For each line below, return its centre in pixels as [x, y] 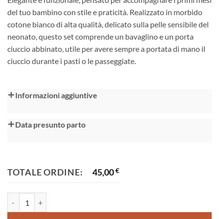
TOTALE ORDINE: [45, 172]
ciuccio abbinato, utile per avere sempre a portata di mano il [106, 48]
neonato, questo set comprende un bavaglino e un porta [100, 36]
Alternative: [25, 95]
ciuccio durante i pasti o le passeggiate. [72, 61]
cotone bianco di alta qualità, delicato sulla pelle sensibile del [108, 24]
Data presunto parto [50, 125]
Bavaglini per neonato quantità [53, 198]
